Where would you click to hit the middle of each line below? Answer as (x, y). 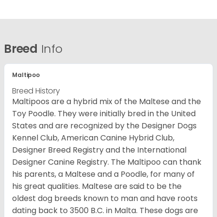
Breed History (36, 91)
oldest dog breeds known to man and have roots (105, 199)
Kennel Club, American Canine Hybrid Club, (93, 138)
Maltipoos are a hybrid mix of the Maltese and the (107, 102)
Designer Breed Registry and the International (99, 150)
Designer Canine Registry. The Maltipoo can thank (107, 162)
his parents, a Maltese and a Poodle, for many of (103, 174)
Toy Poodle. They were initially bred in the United (104, 114)
